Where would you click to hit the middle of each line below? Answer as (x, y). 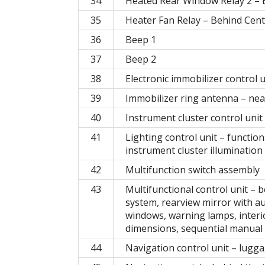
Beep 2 (141, 59)
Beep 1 (141, 39)
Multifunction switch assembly (193, 169)
